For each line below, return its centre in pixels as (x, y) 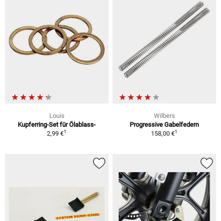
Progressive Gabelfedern (164, 124)
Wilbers (164, 115)
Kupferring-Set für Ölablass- (57, 124)
